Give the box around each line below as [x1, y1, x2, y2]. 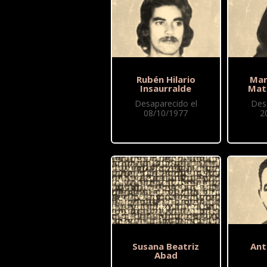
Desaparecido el [134, 98, 197, 110]
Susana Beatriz [132, 240, 200, 253]
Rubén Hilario [136, 73, 195, 86]
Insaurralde [140, 82, 192, 95]
